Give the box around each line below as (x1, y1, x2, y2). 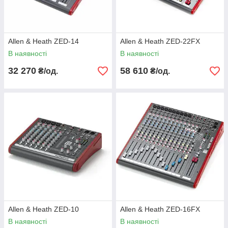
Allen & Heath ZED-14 (8, 37, 79, 45)
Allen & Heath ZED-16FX (120, 205, 200, 213)
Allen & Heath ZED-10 (8, 205, 79, 213)
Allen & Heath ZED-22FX (120, 37, 200, 45)
